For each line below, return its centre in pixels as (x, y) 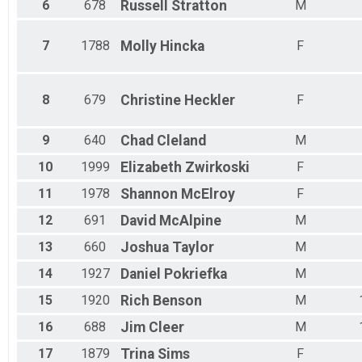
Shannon (149, 194)
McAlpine (190, 221)
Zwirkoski (217, 168)
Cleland (181, 141)
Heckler (210, 101)
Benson (177, 301)
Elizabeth (151, 168)
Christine (151, 101)
